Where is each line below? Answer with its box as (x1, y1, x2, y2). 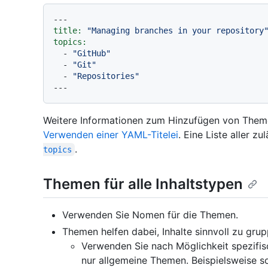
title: (53, 26, 82, 35)
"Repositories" (72, 71, 139, 81)
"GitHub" (72, 48, 111, 58)
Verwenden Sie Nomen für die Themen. (62, 209, 238, 221)
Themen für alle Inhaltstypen (43, 175, 243, 193)
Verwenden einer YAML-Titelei (43, 129, 178, 141)
